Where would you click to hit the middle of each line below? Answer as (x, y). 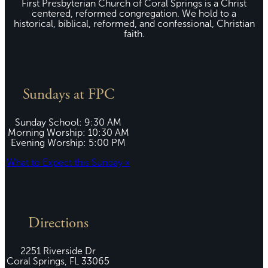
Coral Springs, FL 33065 (58, 261)
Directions (58, 224)
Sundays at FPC (68, 95)
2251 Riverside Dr (58, 251)
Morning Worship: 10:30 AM (68, 133)
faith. (134, 34)
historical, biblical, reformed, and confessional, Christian (134, 24)
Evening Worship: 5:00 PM (68, 143)
